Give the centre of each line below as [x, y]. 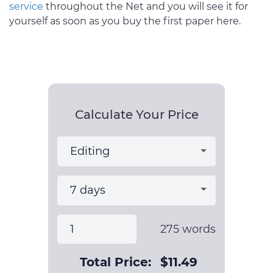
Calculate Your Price [136, 115]
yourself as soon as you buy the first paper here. [125, 21]
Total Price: [115, 262]
